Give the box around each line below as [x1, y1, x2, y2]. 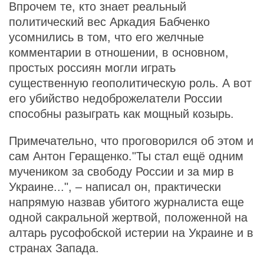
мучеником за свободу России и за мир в [9, 165, 234, 178]
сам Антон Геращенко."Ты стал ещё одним [9, 150, 243, 163]
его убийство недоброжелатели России [9, 92, 222, 105]
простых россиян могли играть [9, 61, 176, 74]
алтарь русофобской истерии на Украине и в [9, 226, 253, 239]
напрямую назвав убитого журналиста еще [9, 196, 244, 209]
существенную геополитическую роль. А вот [9, 77, 252, 90]
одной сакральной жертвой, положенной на [9, 211, 247, 224]
